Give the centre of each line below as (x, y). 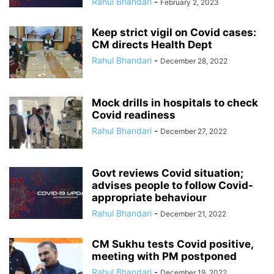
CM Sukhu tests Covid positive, (172, 244)
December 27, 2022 (194, 131)
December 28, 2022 (194, 61)
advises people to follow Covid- (172, 186)
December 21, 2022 (193, 214)
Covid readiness (134, 115)
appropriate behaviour (149, 198)
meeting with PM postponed (164, 257)
